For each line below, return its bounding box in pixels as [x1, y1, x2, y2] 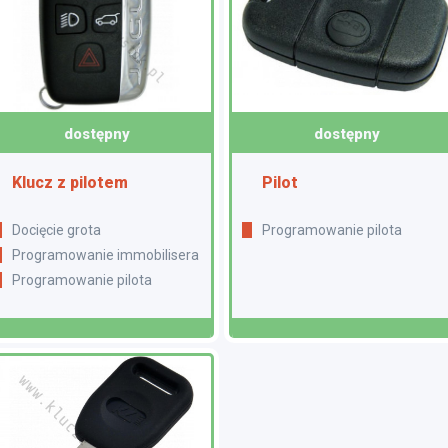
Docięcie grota [21, 222, 101, 239]
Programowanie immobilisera [21, 247, 199, 264]
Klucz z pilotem [22, 173, 128, 193]
